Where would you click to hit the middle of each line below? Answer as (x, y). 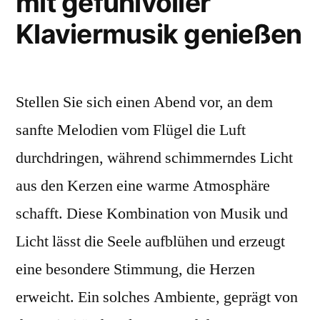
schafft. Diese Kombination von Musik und (152, 213)
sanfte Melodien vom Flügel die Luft (131, 130)
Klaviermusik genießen (159, 34)
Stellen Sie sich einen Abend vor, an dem (144, 102)
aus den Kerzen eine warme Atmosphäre (143, 185)
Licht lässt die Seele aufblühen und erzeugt (150, 241)
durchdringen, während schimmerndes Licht (154, 157)
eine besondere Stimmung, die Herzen (135, 269)
